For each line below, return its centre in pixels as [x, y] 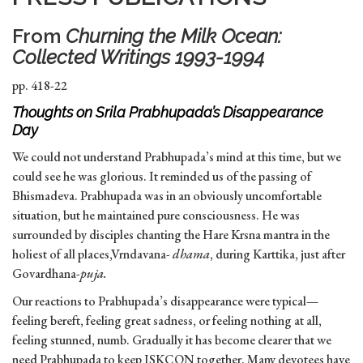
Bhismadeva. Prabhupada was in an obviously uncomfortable [167, 196]
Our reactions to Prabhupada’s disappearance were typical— [165, 301]
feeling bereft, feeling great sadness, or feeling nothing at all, [167, 321]
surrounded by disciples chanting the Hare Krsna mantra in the [171, 235]
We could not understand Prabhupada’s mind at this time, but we [177, 157]
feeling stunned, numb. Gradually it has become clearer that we [172, 340]
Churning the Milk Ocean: [173, 36]
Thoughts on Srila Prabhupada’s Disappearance [168, 113]
